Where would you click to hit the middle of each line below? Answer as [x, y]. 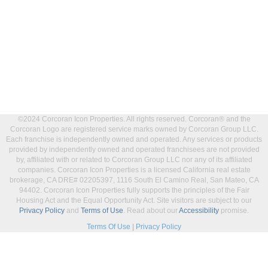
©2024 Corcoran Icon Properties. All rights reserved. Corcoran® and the [134, 119]
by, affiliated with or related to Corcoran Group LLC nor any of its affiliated [134, 160]
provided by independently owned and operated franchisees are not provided [134, 150]
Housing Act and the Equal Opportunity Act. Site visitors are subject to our [134, 200]
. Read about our [151, 211]
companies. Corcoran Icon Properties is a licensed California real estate [134, 170]
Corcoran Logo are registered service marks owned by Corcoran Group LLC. [134, 129]
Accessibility [199, 211]
